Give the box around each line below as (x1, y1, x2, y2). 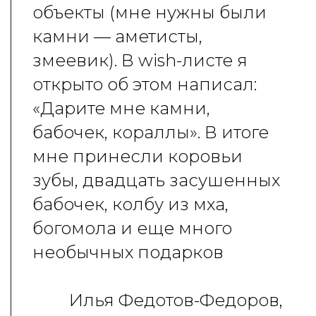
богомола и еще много (32, 218, 232, 238)
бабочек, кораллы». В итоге (32, 122, 269, 142)
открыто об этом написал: (32, 74, 257, 95)
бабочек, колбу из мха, (32, 194, 229, 214)
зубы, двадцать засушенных (32, 170, 280, 190)
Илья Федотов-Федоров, (69, 290, 284, 310)
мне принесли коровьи (32, 146, 243, 166)
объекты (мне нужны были (32, 2, 267, 23)
